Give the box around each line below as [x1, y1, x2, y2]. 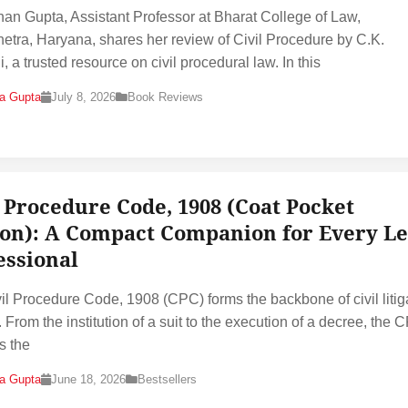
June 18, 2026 [51, 372, 126, 386]
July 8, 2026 [51, 90, 116, 104]
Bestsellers [138, 372, 197, 386]
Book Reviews [127, 90, 203, 104]
